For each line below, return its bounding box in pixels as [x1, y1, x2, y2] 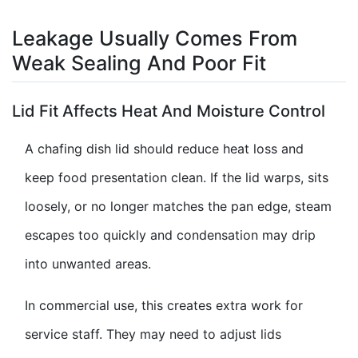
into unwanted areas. [25, 256, 151, 272]
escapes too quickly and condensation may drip [25, 227, 316, 244]
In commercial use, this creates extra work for [25, 297, 303, 314]
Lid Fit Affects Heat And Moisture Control [12, 101, 325, 121]
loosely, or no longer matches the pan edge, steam [25, 198, 332, 215]
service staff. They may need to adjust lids [25, 326, 281, 343]
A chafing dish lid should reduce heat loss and [25, 141, 304, 157]
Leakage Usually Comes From [12, 26, 297, 50]
